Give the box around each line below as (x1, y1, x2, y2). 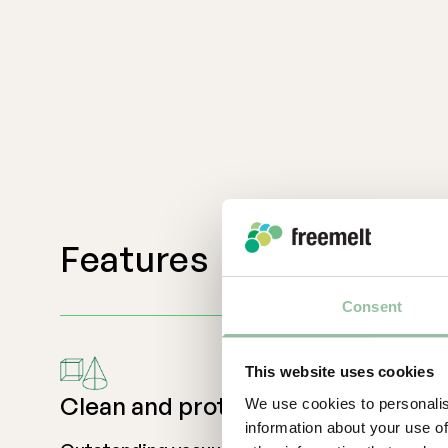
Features (60, 237, 209, 281)
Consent (342, 297, 402, 315)
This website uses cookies (244, 363, 434, 381)
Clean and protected (60, 391, 294, 422)
